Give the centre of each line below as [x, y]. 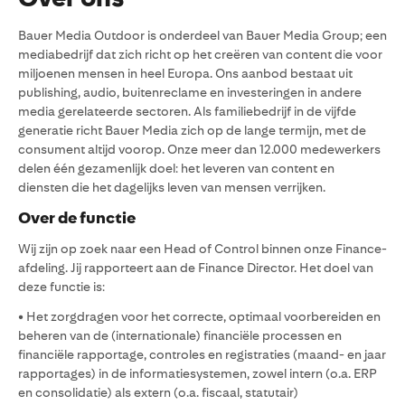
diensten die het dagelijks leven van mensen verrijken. [172, 187]
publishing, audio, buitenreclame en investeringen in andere [190, 92]
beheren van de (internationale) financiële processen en [180, 335]
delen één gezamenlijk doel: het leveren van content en [176, 168]
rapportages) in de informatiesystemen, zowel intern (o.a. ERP [198, 373]
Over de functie [77, 218]
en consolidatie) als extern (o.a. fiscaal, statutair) [158, 392]
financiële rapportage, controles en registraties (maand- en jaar [202, 354]
